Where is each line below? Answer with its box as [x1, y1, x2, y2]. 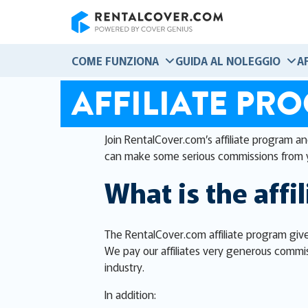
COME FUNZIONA [71, 52, 159, 69]
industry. [104, 258, 144, 275]
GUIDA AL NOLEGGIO [175, 52, 280, 69]
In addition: [104, 286, 156, 302]
